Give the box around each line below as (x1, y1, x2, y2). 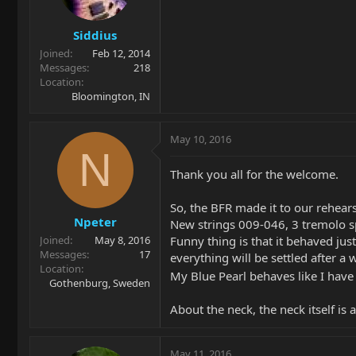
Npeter (73, 214, 117, 230)
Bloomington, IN (72, 88, 150, 103)
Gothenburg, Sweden (49, 276, 150, 291)
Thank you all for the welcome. (170, 165, 339, 182)
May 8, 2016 (95, 233, 150, 248)
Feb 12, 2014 (92, 45, 150, 60)
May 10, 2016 (170, 131, 231, 146)
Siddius (73, 26, 117, 43)
